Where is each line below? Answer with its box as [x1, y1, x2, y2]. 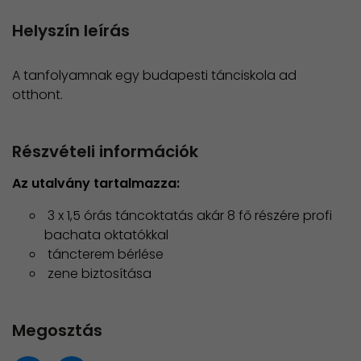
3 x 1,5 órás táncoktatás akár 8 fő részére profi [44, 206, 332, 226]
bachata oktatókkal [44, 226, 168, 245]
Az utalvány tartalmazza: [12, 174, 183, 193]
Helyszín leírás [12, 19, 130, 43]
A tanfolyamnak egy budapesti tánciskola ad [12, 66, 297, 85]
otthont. [12, 85, 63, 105]
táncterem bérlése [44, 245, 164, 264]
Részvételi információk [12, 140, 198, 164]
